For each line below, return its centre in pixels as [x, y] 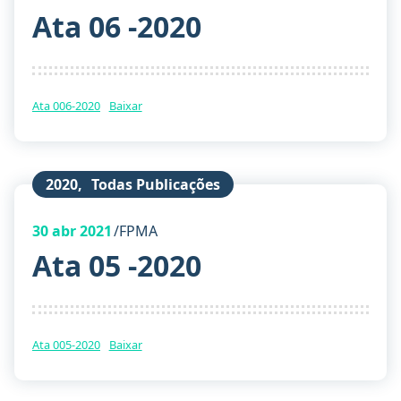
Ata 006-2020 [66, 106]
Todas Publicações [156, 185]
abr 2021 [80, 231]
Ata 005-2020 [66, 344]
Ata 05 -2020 [117, 266]
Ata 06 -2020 [117, 27]
